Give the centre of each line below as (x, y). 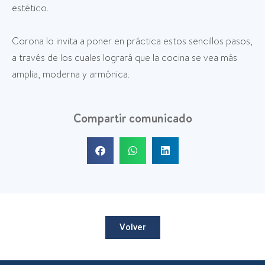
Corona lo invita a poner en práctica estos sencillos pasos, (132, 41)
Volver (132, 227)
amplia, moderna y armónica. (71, 74)
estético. (30, 8)
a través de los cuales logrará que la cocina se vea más (125, 58)
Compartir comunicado (132, 118)
